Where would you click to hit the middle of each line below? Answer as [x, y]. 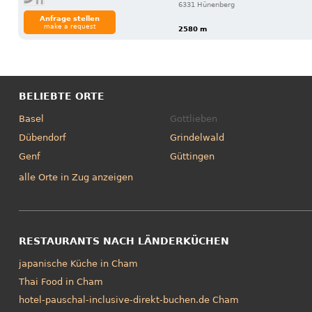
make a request [70, 26]
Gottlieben [194, 118]
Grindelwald [197, 137]
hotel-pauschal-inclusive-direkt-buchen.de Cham [128, 300]
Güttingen [193, 156]
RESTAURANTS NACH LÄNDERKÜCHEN [124, 241]
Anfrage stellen [70, 18]
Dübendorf [42, 137]
